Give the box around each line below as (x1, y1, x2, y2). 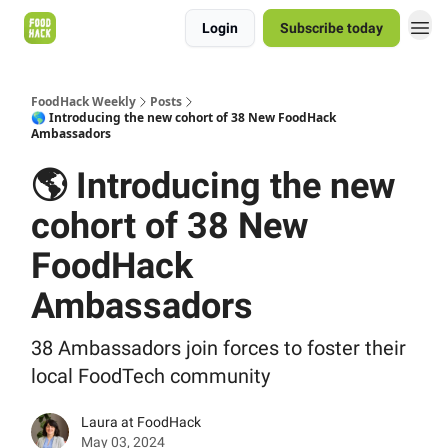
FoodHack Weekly (31, 93, 136, 110)
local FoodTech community (31, 364, 270, 388)
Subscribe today (280, 20, 383, 36)
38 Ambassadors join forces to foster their (31, 336, 406, 360)
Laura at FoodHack (81, 414, 201, 430)
